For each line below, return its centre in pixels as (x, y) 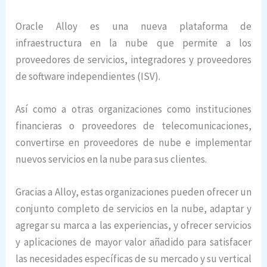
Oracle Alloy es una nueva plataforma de (133, 27)
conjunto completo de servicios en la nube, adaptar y (133, 209)
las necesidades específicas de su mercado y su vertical (133, 259)
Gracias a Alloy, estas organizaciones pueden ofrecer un (133, 192)
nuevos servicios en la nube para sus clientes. (111, 159)
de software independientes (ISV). (88, 77)
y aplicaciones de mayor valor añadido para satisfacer (133, 242)
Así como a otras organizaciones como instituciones (133, 109)
